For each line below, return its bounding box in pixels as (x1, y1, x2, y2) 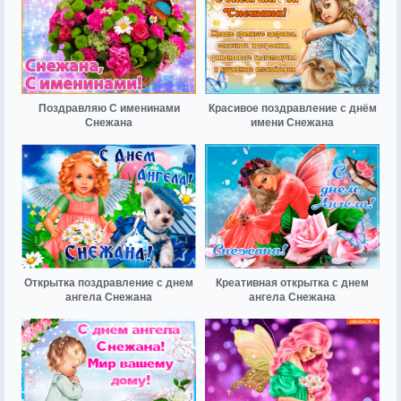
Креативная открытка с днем (216, 277, 369, 290)
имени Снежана (251, 115, 334, 129)
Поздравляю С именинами (38, 101, 180, 115)
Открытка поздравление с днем (24, 277, 193, 290)
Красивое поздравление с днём (208, 101, 377, 115)
